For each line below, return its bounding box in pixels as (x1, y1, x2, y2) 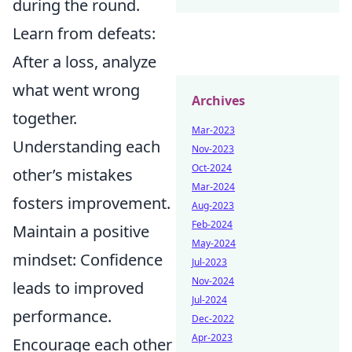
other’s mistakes (13, 164, 133, 186)
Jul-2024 (192, 293, 227, 306)
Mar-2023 (192, 123, 235, 137)
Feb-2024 (192, 218, 233, 231)
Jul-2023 (192, 255, 227, 269)
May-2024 (192, 236, 236, 250)
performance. (13, 306, 112, 328)
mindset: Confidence (13, 249, 163, 271)
